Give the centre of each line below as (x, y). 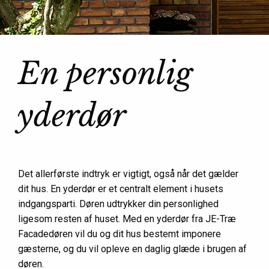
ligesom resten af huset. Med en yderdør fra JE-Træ (127, 219)
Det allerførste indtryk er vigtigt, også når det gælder (128, 174)
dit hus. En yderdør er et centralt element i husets (121, 189)
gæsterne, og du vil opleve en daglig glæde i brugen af (132, 249)
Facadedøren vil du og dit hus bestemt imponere (119, 234)
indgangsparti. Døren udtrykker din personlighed (118, 204)
